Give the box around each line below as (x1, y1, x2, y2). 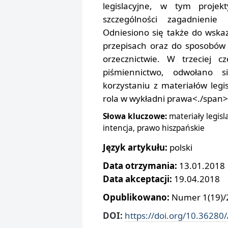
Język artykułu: (103, 141, 167, 153)
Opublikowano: (103, 191, 169, 204)
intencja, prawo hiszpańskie (103, 122, 205, 133)
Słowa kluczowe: (103, 110, 169, 122)
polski (167, 141, 192, 153)
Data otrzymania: (103, 160, 179, 172)
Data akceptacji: (103, 173, 174, 185)
